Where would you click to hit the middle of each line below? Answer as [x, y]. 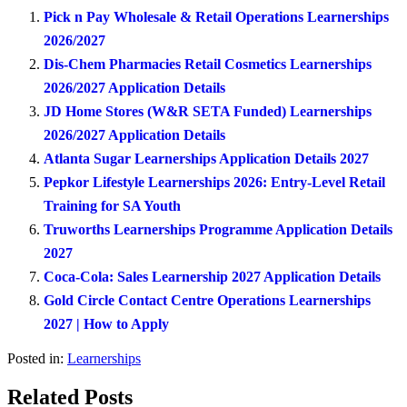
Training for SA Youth [112, 205]
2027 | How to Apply [106, 323]
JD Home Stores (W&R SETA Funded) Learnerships [208, 111]
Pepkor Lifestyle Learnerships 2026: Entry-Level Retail [214, 182]
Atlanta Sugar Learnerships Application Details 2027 [206, 158]
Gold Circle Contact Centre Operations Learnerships [207, 300]
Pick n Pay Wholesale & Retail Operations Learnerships [216, 16]
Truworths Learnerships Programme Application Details [218, 229]
